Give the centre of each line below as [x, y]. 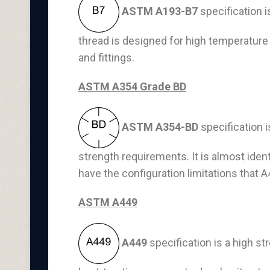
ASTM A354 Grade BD [132, 86]
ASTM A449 [108, 202]
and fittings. [106, 58]
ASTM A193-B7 [160, 11]
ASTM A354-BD [160, 127]
